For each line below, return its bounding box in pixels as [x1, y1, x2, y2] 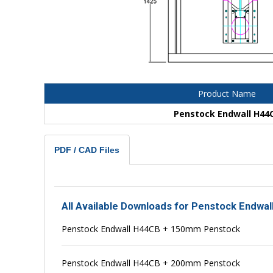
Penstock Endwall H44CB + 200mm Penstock [62, 257, 241, 269]
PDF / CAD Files [54, 144, 119, 155]
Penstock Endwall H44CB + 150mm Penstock [62, 222, 241, 235]
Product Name [197, 87, 256, 99]
